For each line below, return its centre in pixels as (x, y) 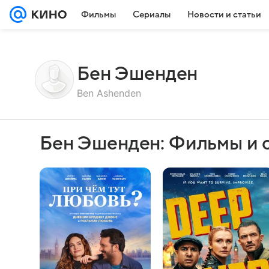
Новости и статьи (224, 14)
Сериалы (152, 14)
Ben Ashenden (109, 93)
